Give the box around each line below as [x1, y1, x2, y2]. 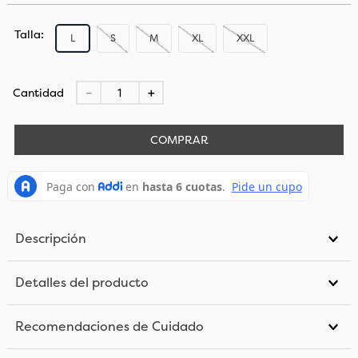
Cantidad [12, 86, 64, 101]
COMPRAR [149, 133, 209, 148]
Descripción [14, 230, 86, 248]
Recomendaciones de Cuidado [14, 318, 204, 336]
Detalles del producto [14, 274, 149, 292]
